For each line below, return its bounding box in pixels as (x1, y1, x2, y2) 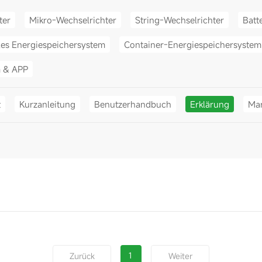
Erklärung (189, 98, 229, 110)
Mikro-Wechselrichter (29, 13, 116, 26)
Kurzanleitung (19, 98, 75, 110)
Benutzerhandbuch (94, 98, 171, 110)
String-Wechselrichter (135, 13, 224, 26)
